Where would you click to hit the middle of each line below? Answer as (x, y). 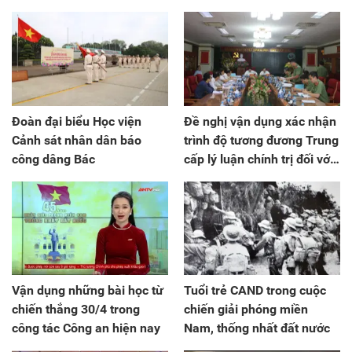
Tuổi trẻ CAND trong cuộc (255, 290)
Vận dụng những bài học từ (88, 290)
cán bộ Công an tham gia (254, 178)
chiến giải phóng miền (246, 309)
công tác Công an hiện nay (86, 328)
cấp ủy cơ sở (219, 196)
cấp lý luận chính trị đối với (258, 159)
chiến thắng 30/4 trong (76, 309)
